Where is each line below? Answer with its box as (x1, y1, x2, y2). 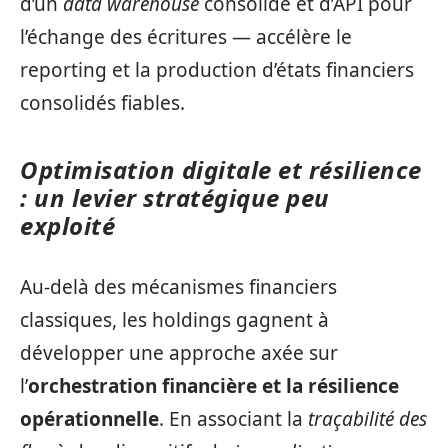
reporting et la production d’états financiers (20, 57, 414, 84)
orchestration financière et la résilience (28, 372, 399, 399)
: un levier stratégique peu (20, 181, 330, 215)
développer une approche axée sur (20, 339, 338, 366)
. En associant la (159, 405, 308, 432)
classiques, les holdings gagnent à (20, 306, 329, 333)
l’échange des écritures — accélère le (20, 24, 352, 51)
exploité (20, 209, 115, 243)
